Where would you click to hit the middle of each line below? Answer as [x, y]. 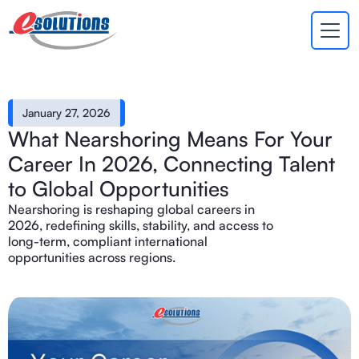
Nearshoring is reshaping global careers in [131, 209]
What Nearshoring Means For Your [170, 139]
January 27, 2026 [67, 113]
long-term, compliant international [108, 241]
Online [88, 71]
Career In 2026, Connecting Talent [171, 163]
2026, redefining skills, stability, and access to [141, 225]
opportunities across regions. [92, 257]
